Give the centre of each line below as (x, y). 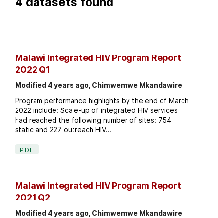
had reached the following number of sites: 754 (93, 120)
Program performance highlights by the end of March (102, 101)
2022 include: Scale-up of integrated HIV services (97, 110)
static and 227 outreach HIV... (64, 130)
